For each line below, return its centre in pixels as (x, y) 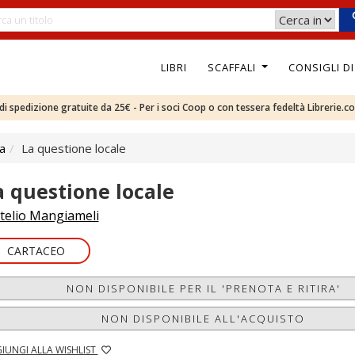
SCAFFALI (233, 67)
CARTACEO (36, 251)
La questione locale (74, 148)
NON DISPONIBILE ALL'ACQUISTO (204, 319)
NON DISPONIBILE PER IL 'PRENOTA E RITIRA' (203, 288)
